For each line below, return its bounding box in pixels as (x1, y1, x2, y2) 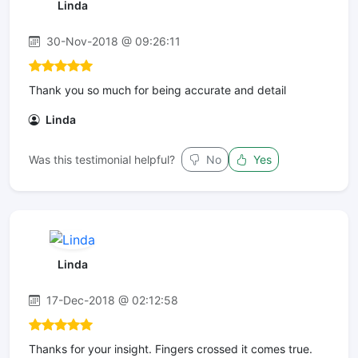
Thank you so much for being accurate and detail (29, 82, 286, 97)
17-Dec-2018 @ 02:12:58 (43, 293, 178, 308)
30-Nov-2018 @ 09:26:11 (43, 34, 181, 48)
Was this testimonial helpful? (29, 152, 175, 166)
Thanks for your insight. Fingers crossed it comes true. (29, 342, 312, 356)
